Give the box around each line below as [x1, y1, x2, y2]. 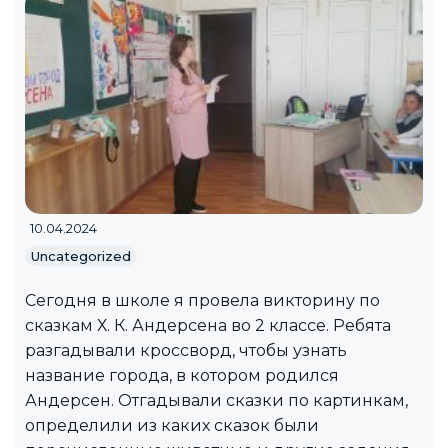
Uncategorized [31, 247, 131, 264]
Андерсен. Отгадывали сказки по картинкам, [25, 390, 408, 410]
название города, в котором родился [25, 365, 339, 385]
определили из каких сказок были [25, 415, 319, 435]
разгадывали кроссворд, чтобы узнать [25, 340, 347, 360]
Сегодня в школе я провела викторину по [25, 290, 380, 310]
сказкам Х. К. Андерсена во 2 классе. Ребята [25, 315, 391, 335]
